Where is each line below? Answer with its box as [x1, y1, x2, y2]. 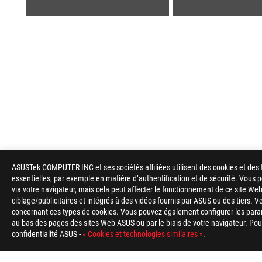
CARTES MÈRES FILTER [176, 196, 249, 205]
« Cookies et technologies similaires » [82, 229, 203, 239]
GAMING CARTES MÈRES [77, 196, 156, 205]
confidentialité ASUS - [12, 229, 82, 239]
